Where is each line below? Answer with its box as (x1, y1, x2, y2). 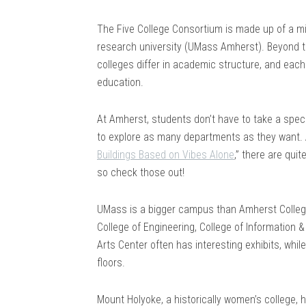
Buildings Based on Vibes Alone (97, 148, 234, 161)
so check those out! (97, 165, 187, 179)
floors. (97, 255, 128, 269)
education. (97, 75, 143, 89)
